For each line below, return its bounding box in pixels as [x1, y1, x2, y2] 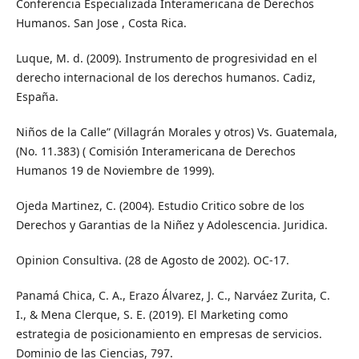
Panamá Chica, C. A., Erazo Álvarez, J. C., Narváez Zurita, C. [15, 288, 330, 304]
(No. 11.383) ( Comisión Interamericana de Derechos [15, 143, 296, 159]
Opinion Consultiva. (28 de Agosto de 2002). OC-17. [15, 252, 289, 268]
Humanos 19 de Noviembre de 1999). [15, 163, 215, 179]
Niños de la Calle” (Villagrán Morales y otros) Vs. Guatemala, [15, 124, 337, 140]
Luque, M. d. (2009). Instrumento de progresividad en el [15, 50, 317, 66]
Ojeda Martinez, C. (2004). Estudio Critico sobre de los [15, 198, 305, 214]
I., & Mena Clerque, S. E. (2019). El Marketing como [15, 307, 288, 323]
